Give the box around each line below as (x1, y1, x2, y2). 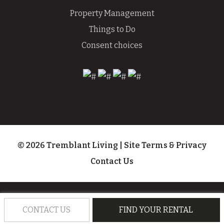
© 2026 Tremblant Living (17, 140, 119, 150)
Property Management (69, 8, 154, 18)
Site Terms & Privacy (124, 140, 206, 150)
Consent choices (81, 40, 142, 50)
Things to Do (88, 24, 135, 34)
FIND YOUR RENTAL (119, 205, 193, 214)
